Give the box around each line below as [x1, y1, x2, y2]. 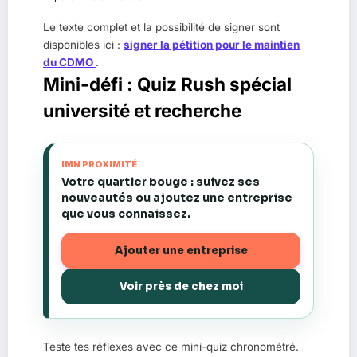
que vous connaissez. [61, 206, 190, 222]
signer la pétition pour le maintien [124, 38, 300, 52]
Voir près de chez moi [119, 279, 243, 293]
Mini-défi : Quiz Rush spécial [43, 73, 292, 96]
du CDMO [43, 56, 96, 69]
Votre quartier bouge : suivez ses [61, 175, 260, 190]
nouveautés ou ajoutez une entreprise [61, 190, 292, 206]
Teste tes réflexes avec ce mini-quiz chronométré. [43, 340, 299, 354]
